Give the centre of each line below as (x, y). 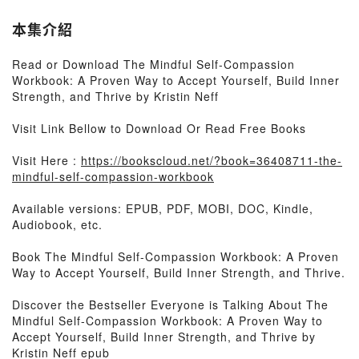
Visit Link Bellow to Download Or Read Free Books (159, 128)
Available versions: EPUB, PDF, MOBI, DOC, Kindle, (163, 208)
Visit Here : (46, 160)
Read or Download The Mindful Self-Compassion (153, 64)
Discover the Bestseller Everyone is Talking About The (170, 305)
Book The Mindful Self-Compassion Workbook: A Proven (175, 256)
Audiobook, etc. (57, 224)
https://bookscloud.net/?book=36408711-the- (212, 160)
